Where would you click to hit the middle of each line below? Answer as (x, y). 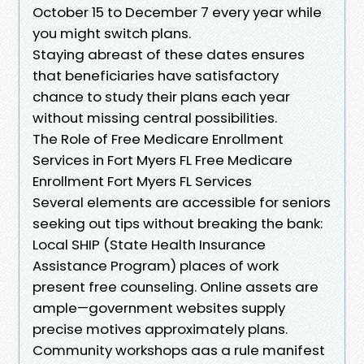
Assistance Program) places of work (156, 265)
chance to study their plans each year (161, 96)
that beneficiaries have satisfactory (156, 75)
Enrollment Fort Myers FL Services (142, 181)
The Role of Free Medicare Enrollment (158, 139)
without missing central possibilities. (155, 117)
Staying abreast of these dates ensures (169, 54)
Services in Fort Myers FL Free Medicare (162, 160)
